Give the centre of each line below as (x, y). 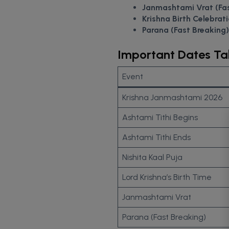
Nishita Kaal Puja (152, 157)
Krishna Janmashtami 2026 (172, 97)
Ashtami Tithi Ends (156, 137)
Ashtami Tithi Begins (160, 117)
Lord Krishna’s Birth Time (167, 177)
